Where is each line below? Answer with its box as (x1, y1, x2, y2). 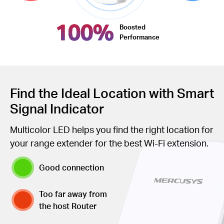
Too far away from (39, 188, 107, 199)
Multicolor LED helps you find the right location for (10, 123, 213, 135)
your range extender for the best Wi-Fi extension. (10, 136, 208, 148)
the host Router (39, 200, 97, 211)
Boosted (119, 22, 145, 31)
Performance (119, 32, 159, 41)
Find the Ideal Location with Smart (10, 84, 214, 101)
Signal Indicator (10, 99, 104, 116)
